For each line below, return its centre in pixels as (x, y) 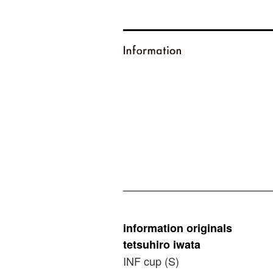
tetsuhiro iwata (161, 244)
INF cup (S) (151, 261)
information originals (177, 228)
